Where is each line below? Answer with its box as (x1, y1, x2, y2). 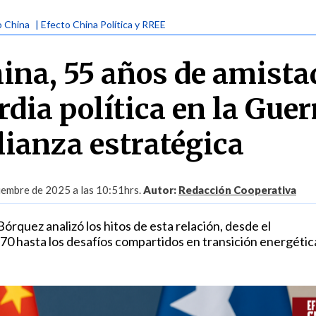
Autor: (143, 183, 178, 196)
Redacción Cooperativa (178, 183, 296, 196)
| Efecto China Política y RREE (35, 18, 166, 30)
